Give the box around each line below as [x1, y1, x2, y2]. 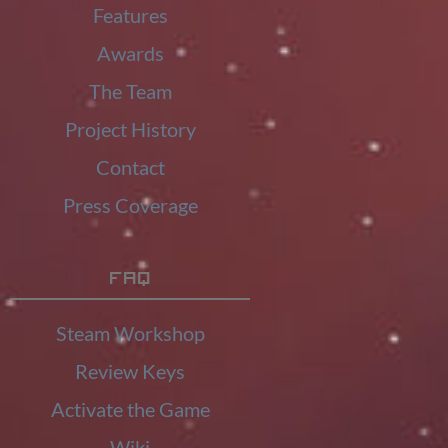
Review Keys [75, 358, 185, 383]
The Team [88, 78, 172, 103]
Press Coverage [62, 192, 198, 217]
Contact [95, 154, 165, 179]
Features [92, 2, 168, 27]
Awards [96, 40, 164, 65]
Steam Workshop [55, 320, 205, 345]
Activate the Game [50, 396, 210, 421]
